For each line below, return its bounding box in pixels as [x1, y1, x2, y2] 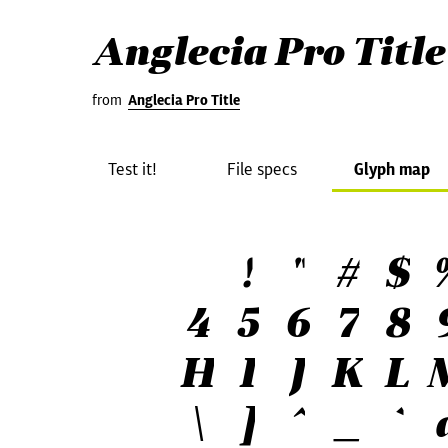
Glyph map [354, 159, 430, 179]
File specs [227, 159, 297, 179]
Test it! [107, 159, 157, 179]
